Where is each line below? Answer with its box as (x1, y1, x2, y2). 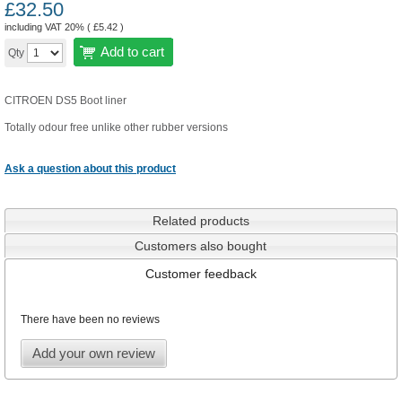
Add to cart (100, 44, 164, 59)
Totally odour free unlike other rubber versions (4, 121, 228, 134)
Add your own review (31, 345, 155, 362)
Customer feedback (144, 267, 257, 282)
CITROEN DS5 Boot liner (4, 94, 127, 107)
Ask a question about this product (4, 162, 176, 175)
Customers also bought (135, 239, 267, 254)
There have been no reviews (20, 313, 160, 327)
